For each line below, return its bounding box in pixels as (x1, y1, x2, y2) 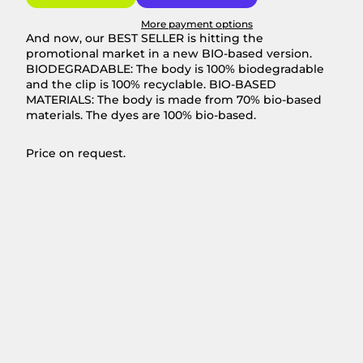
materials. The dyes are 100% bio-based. (26, 107, 256, 122)
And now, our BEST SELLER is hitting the (26, 30, 263, 45)
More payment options (141, 18, 253, 30)
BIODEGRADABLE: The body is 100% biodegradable (26, 61, 324, 76)
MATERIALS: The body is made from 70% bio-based (26, 92, 322, 107)
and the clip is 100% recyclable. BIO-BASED (26, 76, 276, 92)
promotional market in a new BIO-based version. (26, 45, 312, 61)
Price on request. (26, 145, 126, 160)
